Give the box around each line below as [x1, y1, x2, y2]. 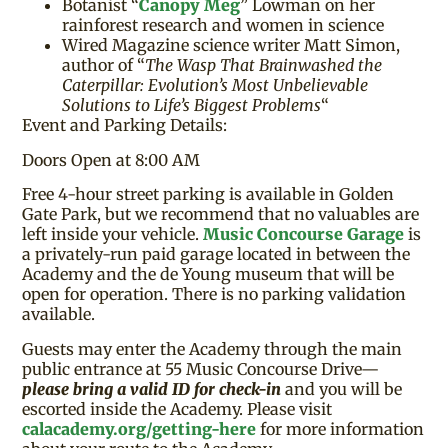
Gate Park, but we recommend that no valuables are [22, 204, 420, 225]
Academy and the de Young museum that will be [22, 264, 395, 285]
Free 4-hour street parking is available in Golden [22, 184, 395, 205]
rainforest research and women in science [62, 15, 385, 36]
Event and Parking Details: [22, 115, 228, 136]
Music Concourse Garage [203, 224, 405, 245]
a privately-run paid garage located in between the [22, 244, 411, 265]
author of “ [62, 55, 146, 76]
